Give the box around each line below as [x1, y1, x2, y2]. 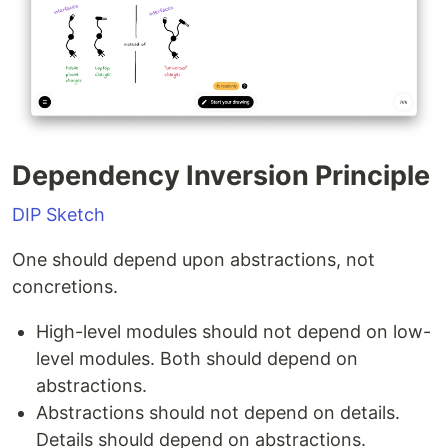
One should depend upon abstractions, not [12, 249, 375, 271]
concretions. [12, 276, 118, 298]
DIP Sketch [12, 204, 105, 226]
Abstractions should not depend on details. [36, 402, 400, 424]
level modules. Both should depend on [36, 348, 358, 370]
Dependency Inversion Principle [12, 159, 430, 193]
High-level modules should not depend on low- [36, 321, 431, 343]
